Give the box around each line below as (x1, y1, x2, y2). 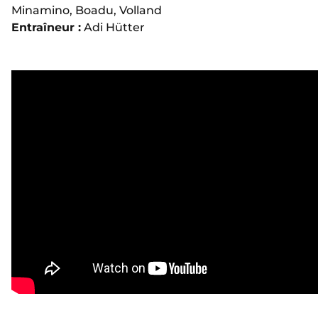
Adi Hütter (81, 21, 145, 35)
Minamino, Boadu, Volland (11, 4, 162, 18)
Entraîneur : (11, 21, 81, 35)
